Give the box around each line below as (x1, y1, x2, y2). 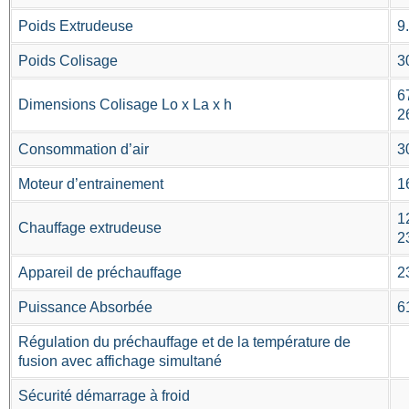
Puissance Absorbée (18, 299, 152, 316)
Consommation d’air (18, 142, 149, 158)
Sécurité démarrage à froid (18, 388, 190, 404)
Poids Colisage (18, 53, 118, 69)
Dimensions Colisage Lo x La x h (18, 97, 232, 113)
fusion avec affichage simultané (18, 353, 222, 370)
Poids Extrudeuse (18, 18, 137, 35)
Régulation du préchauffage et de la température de (18, 334, 351, 351)
